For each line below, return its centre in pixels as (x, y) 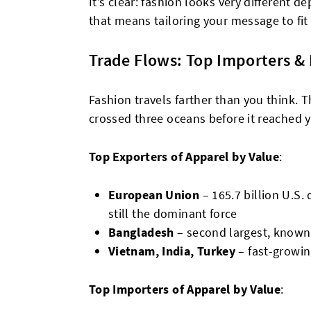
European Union (154, 195)
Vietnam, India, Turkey (172, 251)
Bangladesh (141, 232)
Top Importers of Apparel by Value (185, 289)
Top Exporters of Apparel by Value (184, 157)
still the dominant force (173, 213)
